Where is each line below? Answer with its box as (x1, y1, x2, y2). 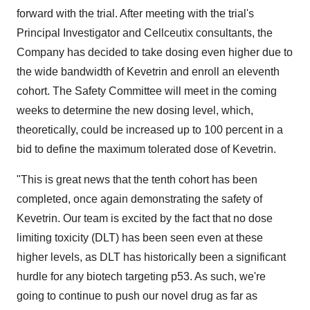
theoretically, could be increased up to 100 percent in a (17, 124, 283, 136)
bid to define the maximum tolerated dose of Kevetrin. (17, 143, 276, 155)
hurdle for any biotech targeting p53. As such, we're (17, 271, 266, 282)
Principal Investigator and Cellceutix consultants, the (17, 27, 273, 39)
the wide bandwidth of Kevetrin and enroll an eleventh (17, 66, 280, 77)
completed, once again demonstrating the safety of (17, 193, 262, 205)
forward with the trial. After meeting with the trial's (17, 8, 254, 19)
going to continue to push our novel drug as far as (17, 290, 257, 302)
